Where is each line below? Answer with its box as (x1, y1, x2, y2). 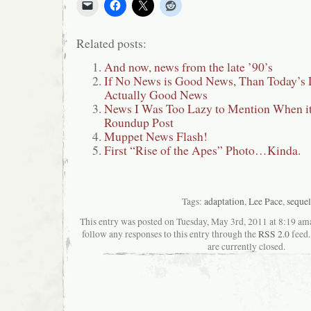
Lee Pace (249, 194, 283, 208)
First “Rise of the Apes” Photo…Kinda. (104, 142, 301, 159)
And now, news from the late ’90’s (104, 58, 273, 76)
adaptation (204, 194, 244, 208)
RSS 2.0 (258, 227, 289, 240)
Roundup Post (104, 114, 174, 131)
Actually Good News (104, 86, 208, 103)
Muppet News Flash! (104, 128, 208, 145)
